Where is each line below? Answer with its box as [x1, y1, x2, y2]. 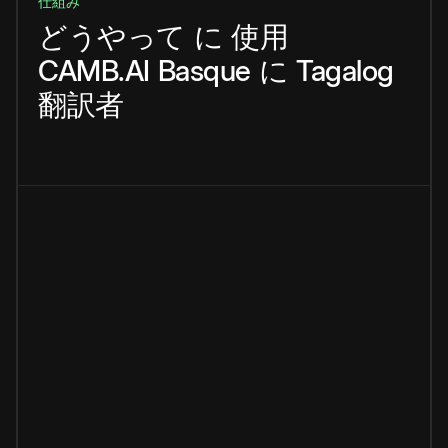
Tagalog [296, 53, 394, 89]
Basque [157, 53, 251, 89]
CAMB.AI [38, 53, 150, 89]
